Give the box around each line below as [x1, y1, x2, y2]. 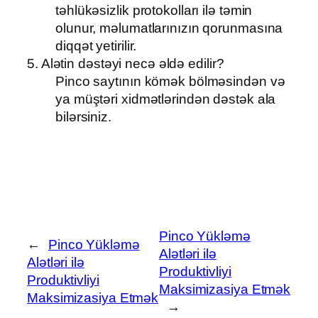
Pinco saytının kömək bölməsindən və [55, 74, 285, 89]
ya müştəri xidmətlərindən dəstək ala [55, 92, 276, 107]
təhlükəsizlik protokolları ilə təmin [55, 3, 253, 18]
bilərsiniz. [55, 109, 111, 125]
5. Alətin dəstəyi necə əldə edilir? [27, 56, 224, 72]
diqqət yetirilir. [55, 38, 137, 54]
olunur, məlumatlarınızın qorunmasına [55, 21, 283, 36]
